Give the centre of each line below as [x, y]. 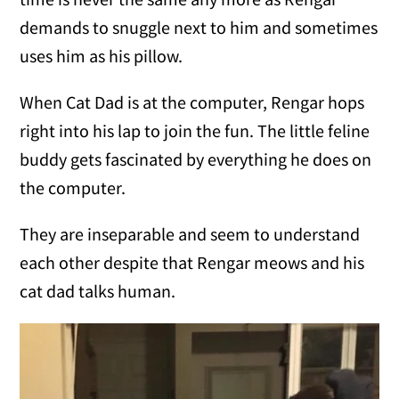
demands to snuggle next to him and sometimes [199, 27]
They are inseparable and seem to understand [190, 233]
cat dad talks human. [98, 290]
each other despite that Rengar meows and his [192, 262]
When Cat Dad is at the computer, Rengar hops [192, 102]
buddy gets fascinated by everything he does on [196, 159]
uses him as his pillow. [102, 55]
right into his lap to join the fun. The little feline [195, 130]
